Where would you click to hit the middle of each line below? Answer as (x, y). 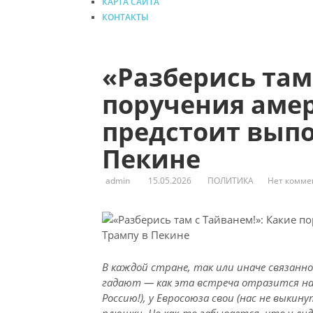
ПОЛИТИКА (230, 181)
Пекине (151, 159)
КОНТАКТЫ (125, 17)
